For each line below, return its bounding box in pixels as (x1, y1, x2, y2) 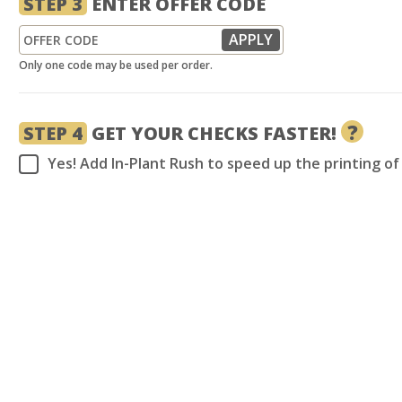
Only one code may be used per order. (19, 57, 213, 73)
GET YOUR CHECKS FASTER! (87, 121, 341, 145)
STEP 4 (23, 121, 83, 145)
